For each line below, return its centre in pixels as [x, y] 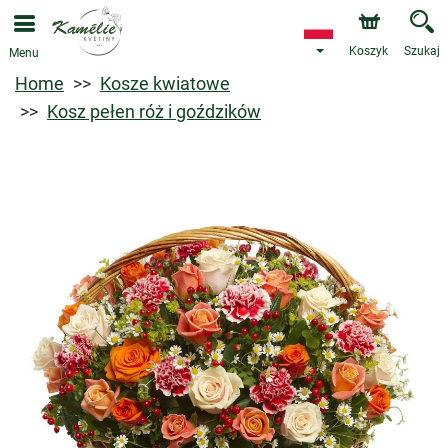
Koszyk [368, 51]
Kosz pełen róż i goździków [154, 111]
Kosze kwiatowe [165, 83]
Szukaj [422, 51]
